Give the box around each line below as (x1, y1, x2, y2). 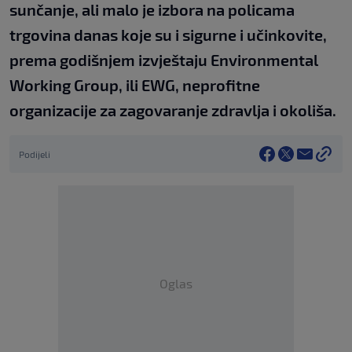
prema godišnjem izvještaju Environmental (9, 49, 318, 69)
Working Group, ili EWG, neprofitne (9, 75, 260, 94)
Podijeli (19, 148, 50, 159)
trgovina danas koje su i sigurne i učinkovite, (9, 24, 327, 44)
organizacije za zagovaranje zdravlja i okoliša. (9, 100, 336, 119)
